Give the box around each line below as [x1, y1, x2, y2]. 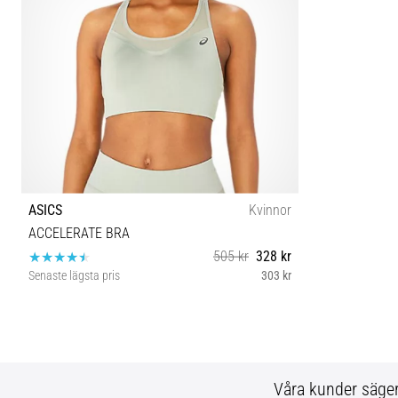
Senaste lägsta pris [28, 267, 120, 283]
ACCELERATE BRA [28, 224, 130, 242]
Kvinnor [249, 201, 291, 219]
